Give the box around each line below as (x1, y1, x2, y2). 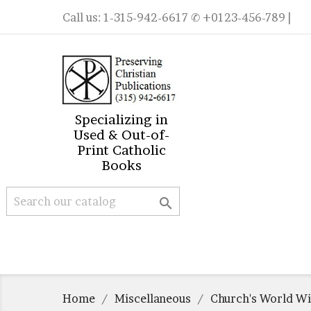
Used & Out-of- (73, 126, 169, 144)
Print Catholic (76, 142, 166, 159)
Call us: (62, 10, 103, 24)
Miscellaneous (115, 292, 191, 305)
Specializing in (74, 111, 168, 128)
